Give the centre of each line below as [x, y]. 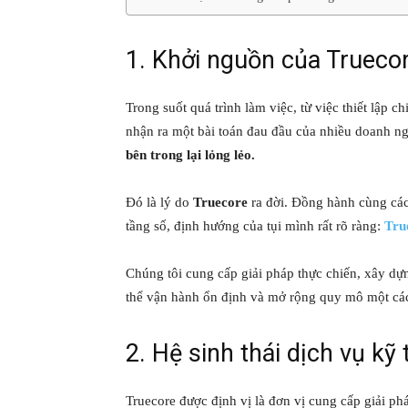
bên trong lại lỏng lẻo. [190, 155]
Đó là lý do [159, 203]
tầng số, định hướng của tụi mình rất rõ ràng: [255, 226]
